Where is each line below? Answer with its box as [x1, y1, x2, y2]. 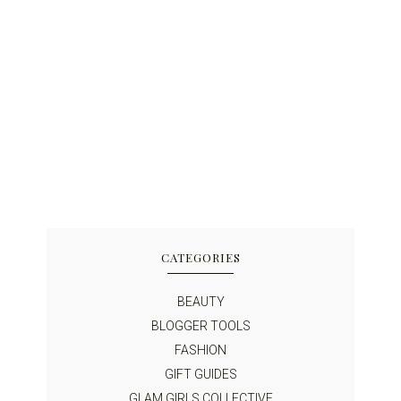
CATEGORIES [160, 250, 241, 266]
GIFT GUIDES [164, 367, 237, 382]
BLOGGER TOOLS [150, 319, 251, 334]
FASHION [175, 343, 226, 358]
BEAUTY [176, 294, 225, 310]
